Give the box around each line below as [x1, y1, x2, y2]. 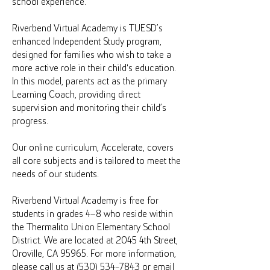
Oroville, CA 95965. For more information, [12, 249, 176, 259]
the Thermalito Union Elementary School [12, 222, 170, 233]
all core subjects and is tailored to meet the [12, 156, 181, 166]
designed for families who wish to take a [12, 50, 171, 60]
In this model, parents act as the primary [12, 77, 167, 87]
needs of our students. [12, 169, 99, 180]
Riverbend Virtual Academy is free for [12, 196, 159, 206]
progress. [12, 116, 48, 127]
